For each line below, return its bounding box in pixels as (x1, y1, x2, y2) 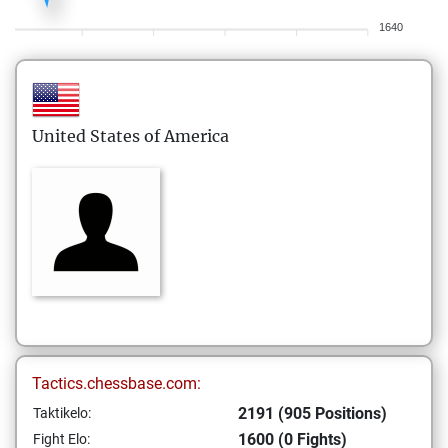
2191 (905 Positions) (238, 404, 387, 423)
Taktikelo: (33, 405, 91, 421)
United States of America (32, 126, 229, 146)
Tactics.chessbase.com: (32, 374, 201, 393)
